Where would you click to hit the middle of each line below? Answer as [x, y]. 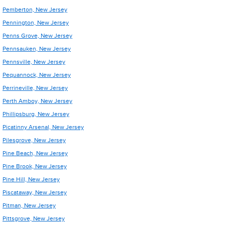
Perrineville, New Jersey [35, 88]
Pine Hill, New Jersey [31, 179]
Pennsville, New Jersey [34, 62]
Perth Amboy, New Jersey [37, 101]
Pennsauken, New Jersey [37, 49]
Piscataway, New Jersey [35, 192]
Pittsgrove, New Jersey [34, 218]
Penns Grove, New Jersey [37, 36]
